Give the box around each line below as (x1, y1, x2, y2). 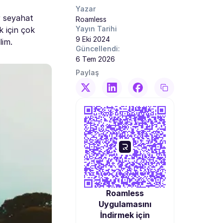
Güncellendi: (76, 44, 120, 53)
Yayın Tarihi (76, 24, 117, 33)
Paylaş (76, 68, 99, 77)
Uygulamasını (99, 199, 151, 209)
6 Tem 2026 (76, 55, 115, 63)
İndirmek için (100, 210, 150, 220)
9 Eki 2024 (76, 35, 110, 43)
